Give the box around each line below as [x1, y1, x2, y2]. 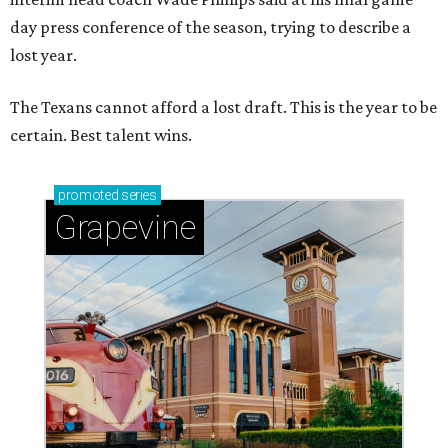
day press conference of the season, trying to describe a [10, 16, 411, 37]
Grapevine [54, 207, 196, 247]
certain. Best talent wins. [10, 124, 192, 145]
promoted [58, 186, 119, 203]
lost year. [10, 44, 77, 65]
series [118, 186, 157, 203]
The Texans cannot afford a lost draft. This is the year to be [10, 96, 437, 117]
